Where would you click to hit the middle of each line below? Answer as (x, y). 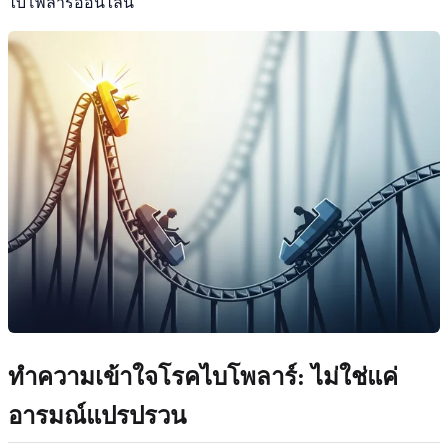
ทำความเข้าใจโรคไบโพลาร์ (152, 376)
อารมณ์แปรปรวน (97, 415)
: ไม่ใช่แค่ (347, 376)
